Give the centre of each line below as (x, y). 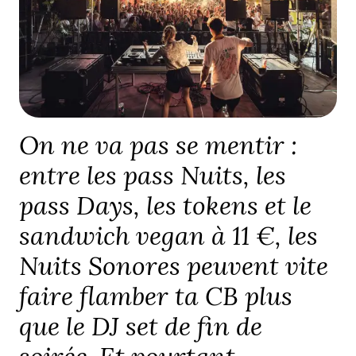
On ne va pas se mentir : (158, 145)
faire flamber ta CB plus (156, 296)
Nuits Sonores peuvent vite (174, 266)
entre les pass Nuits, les (153, 176)
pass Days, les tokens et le (165, 206)
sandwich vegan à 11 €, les (168, 236)
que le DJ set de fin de (141, 327)
